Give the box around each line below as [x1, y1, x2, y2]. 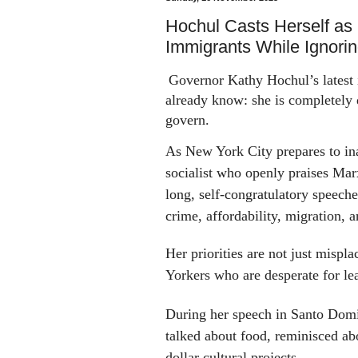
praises [288, 164, 328, 181]
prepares [276, 142, 325, 159]
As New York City [165, 142, 276, 159]
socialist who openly [165, 164, 288, 181]
